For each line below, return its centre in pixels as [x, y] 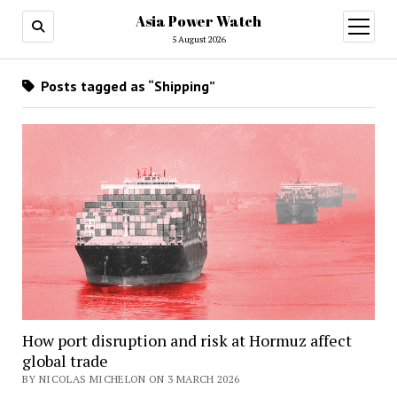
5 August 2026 [198, 39]
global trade [65, 360]
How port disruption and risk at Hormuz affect [187, 340]
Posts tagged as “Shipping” [126, 86]
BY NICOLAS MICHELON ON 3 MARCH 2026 [131, 378]
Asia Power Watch [198, 21]
